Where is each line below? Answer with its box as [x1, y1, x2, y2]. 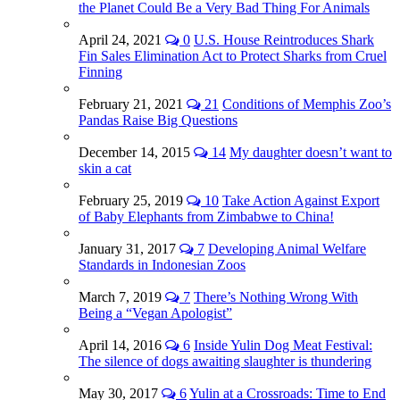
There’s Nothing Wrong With [194, 288, 358, 304]
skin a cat [79, 160, 131, 176]
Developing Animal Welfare [208, 240, 366, 256]
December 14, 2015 [79, 144, 194, 160]
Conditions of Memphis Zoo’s [222, 96, 391, 112]
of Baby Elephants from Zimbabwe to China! [79, 208, 334, 224]
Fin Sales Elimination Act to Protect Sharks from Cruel [79, 47, 387, 63]
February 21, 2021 [79, 96, 187, 112]
